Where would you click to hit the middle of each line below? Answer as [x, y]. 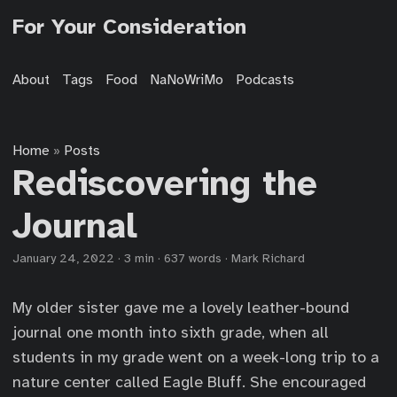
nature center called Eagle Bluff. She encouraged [189, 382]
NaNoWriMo [187, 80]
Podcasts [265, 80]
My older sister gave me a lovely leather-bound [181, 307]
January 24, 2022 [63, 258]
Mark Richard [268, 258]
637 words [193, 258]
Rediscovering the [165, 183]
